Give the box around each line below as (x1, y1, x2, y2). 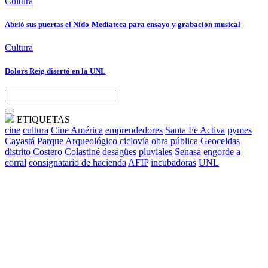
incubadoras (151, 157, 196, 167)
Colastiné (65, 146, 100, 157)
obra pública (151, 135, 198, 146)
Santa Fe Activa (165, 124, 225, 135)
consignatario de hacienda (29, 157, 126, 167)
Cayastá (5, 135, 35, 146)
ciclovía (120, 135, 149, 146)
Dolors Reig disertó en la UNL (5, 66, 106, 76)
